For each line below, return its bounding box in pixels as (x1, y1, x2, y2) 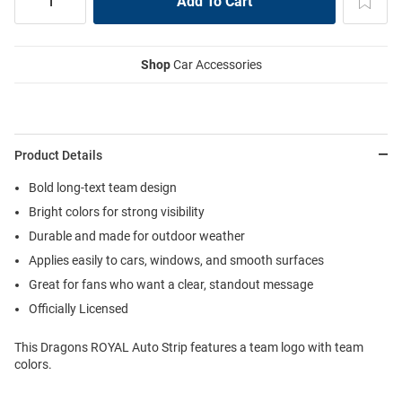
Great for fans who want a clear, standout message (29, 276, 313, 292)
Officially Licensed (29, 301, 128, 316)
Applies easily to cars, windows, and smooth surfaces (29, 252, 324, 267)
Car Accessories (170, 57, 262, 72)
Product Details (14, 147, 102, 162)
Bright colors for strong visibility (29, 204, 205, 219)
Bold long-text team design (29, 179, 177, 195)
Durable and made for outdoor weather (29, 228, 245, 243)
